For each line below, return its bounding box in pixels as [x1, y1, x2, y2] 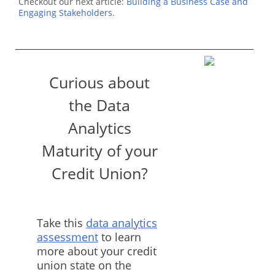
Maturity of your [41, 140, 158, 161]
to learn [98, 229, 141, 244]
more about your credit [37, 243, 157, 258]
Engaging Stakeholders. [18, 7, 115, 19]
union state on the [37, 257, 131, 273]
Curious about [49, 72, 150, 93]
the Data [69, 95, 131, 116]
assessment [37, 229, 98, 244]
